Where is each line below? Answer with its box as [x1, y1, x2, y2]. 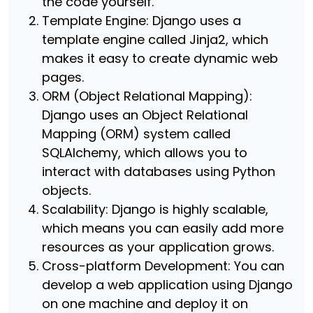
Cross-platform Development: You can [42, 257, 284, 275]
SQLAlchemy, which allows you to [42, 144, 247, 161]
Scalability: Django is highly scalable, [42, 201, 268, 218]
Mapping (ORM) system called [42, 125, 231, 143]
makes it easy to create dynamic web [42, 50, 278, 67]
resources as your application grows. [42, 238, 274, 256]
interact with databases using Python [42, 163, 275, 180]
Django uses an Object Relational [42, 106, 248, 124]
